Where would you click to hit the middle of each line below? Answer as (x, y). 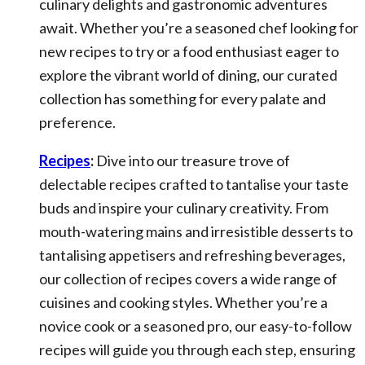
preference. (77, 122)
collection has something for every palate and (182, 99)
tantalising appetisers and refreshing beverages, (192, 255)
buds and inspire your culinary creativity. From (184, 208)
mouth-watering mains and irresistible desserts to (196, 231)
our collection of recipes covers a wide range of (188, 279)
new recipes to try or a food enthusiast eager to (189, 51)
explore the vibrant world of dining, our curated (188, 75)
